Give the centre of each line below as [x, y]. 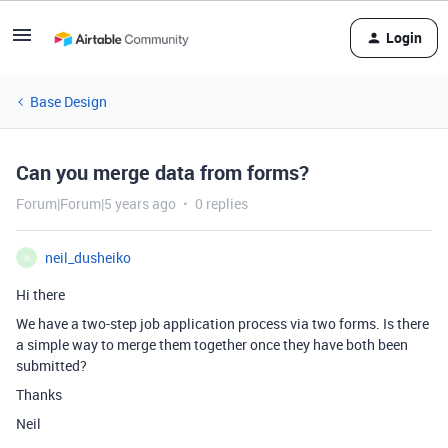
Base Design [68, 101]
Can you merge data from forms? [162, 172]
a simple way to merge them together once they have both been [212, 344]
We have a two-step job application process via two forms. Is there [222, 323]
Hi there [40, 294]
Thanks [39, 394]
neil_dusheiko [88, 257]
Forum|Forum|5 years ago [96, 203]
